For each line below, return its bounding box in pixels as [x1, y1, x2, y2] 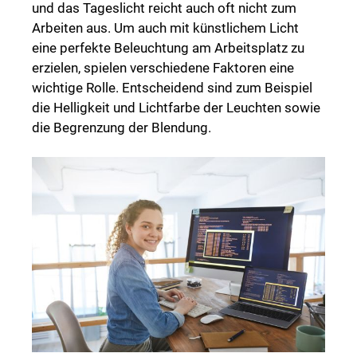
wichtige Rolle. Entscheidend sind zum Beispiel [32, 79, 312, 96]
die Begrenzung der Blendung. [32, 119, 211, 135]
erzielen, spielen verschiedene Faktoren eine [32, 59, 294, 76]
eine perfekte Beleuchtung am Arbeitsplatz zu [32, 39, 304, 56]
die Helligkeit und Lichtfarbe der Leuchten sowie [32, 99, 320, 116]
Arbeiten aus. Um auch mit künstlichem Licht [32, 19, 299, 36]
